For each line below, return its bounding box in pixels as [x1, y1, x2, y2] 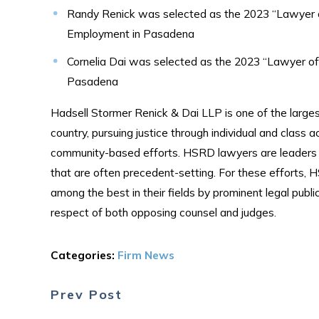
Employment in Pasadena [67, 26, 195, 41]
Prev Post [50, 286, 123, 303]
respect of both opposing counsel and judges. [50, 204, 276, 219]
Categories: [50, 247, 117, 262]
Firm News [117, 247, 174, 262]
